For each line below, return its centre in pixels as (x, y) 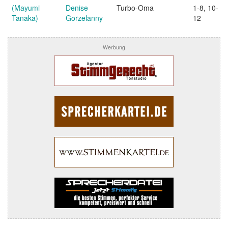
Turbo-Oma (135, 8)
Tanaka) (25, 18)
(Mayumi (26, 8)
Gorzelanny (84, 18)
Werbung (114, 47)
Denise (77, 8)
